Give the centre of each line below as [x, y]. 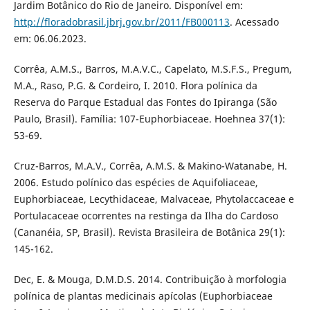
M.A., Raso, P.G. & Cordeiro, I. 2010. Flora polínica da [135, 85]
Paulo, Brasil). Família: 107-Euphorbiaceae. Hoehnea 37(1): [149, 118]
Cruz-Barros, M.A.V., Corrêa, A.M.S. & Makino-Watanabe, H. [150, 165]
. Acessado [254, 21]
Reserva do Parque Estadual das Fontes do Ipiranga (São [145, 102]
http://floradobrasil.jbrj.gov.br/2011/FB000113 [121, 21]
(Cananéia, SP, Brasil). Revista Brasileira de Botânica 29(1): [149, 232]
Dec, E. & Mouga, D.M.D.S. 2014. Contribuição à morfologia [150, 279]
